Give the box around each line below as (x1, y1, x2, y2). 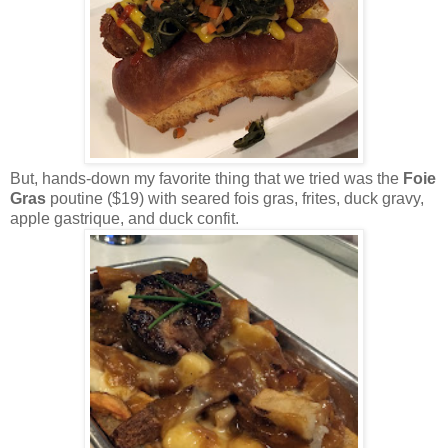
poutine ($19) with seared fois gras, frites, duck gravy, (46, 190, 424, 208)
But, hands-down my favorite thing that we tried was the (10, 170, 403, 188)
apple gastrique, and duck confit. (10, 210, 243, 228)
